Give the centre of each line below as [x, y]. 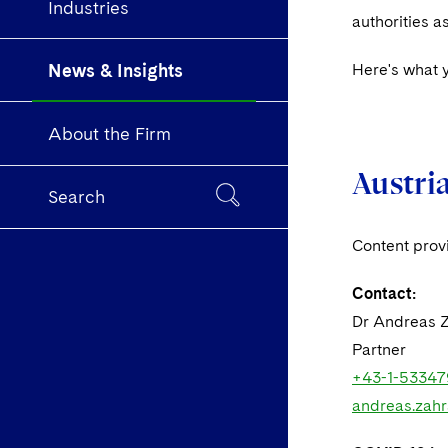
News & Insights [115, 70]
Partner [379, 349]
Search [76, 197]
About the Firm [109, 134]
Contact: [384, 293]
